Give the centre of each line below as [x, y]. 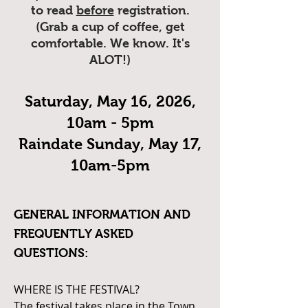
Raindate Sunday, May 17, [110, 144]
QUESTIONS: [51, 253]
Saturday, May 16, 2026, [110, 101]
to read [53, 10]
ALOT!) [110, 60]
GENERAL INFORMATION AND [102, 214]
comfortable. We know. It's [110, 43]
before [95, 10]
